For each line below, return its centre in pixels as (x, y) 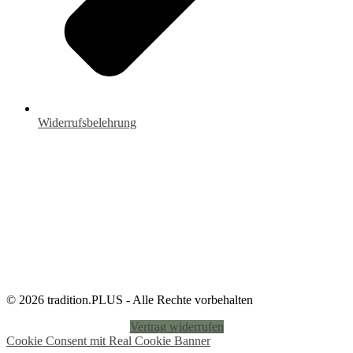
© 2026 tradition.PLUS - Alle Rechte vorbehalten (130, 300)
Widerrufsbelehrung (87, 123)
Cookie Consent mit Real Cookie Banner (108, 341)
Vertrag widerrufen (176, 327)
